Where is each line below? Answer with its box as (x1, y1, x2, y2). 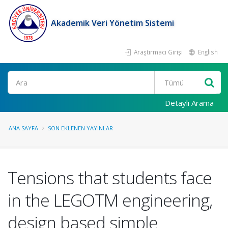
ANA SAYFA (9, 124, 38, 132)
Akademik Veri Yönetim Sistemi (51, 17, 174, 28)
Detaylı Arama (165, 98, 214, 108)
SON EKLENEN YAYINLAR (48, 124, 113, 132)
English (196, 48, 218, 56)
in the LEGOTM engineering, (8, 188, 212, 212)
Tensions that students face (8, 166, 212, 189)
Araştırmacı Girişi (132, 48, 183, 56)
